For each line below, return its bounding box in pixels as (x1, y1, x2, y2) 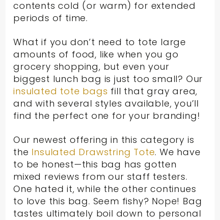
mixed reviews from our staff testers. (13, 170, 188, 183)
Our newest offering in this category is (13, 133, 194, 146)
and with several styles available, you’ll (13, 97, 199, 110)
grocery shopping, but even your (13, 60, 170, 73)
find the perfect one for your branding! (13, 109, 200, 122)
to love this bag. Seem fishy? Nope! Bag (13, 194, 202, 207)
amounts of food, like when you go (13, 48, 179, 60)
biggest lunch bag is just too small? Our (13, 72, 203, 85)
